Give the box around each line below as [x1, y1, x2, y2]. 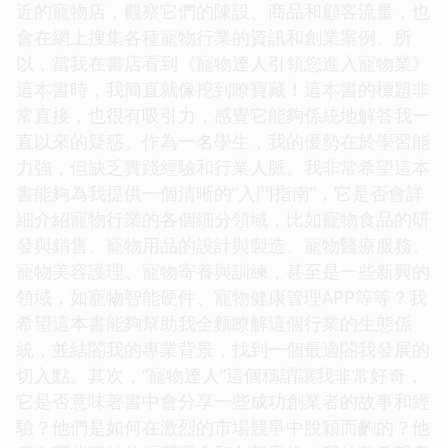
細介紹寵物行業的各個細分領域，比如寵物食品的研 [16, 206, 430, 231]
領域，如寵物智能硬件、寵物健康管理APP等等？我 [16, 284, 427, 309]
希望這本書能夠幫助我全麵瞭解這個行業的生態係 [16, 310, 412, 335]
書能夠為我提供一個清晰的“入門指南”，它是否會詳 [16, 180, 424, 205]
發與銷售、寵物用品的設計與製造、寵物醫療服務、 [16, 232, 430, 257]
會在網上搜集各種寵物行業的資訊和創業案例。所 [16, 24, 412, 49]
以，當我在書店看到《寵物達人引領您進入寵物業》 [16, 50, 430, 75]
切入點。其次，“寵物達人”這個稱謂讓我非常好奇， [16, 362, 424, 387]
